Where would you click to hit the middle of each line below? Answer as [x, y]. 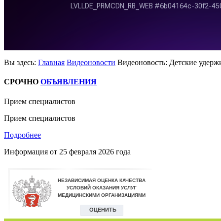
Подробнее [22, 135]
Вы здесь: [21, 62]
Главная [51, 62]
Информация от [32, 151]
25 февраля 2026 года [95, 151]
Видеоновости [91, 62]
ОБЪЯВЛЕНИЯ [69, 82]
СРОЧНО [21, 82]
